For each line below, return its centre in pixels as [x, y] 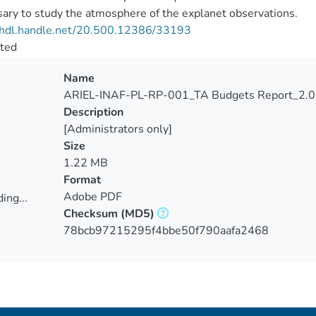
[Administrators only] [117, 129]
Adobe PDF [92, 197]
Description [93, 112]
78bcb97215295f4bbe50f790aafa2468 [166, 231]
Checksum [90, 214]
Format [82, 180]
